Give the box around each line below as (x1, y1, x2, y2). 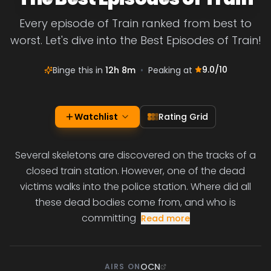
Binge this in (52, 64, 105, 76)
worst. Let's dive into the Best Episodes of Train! (10, 33, 261, 48)
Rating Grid (158, 111, 208, 123)
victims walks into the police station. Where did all (20, 180, 251, 194)
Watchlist (74, 111, 118, 123)
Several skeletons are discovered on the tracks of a (15, 148, 256, 162)
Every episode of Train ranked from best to (19, 16, 252, 31)
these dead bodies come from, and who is (35, 195, 236, 209)
